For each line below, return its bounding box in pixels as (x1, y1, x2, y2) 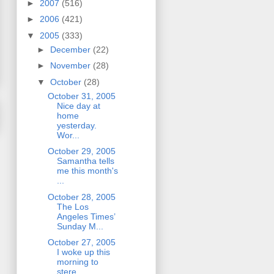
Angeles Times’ (56, 211, 115, 221)
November (50, 61, 93, 71)
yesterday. (56, 120, 97, 130)
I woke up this (56, 247, 110, 257)
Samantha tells (56, 156, 114, 166)
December (50, 44, 93, 54)
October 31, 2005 (47, 91, 116, 101)
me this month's (56, 166, 118, 176)
